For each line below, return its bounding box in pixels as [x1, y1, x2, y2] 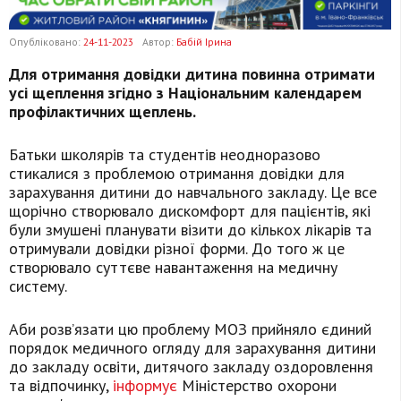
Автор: [142, 35, 176, 49]
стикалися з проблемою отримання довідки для [9, 163, 345, 184]
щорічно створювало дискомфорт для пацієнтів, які [9, 200, 371, 222]
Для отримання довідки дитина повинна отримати [9, 64, 375, 85]
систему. [9, 276, 67, 297]
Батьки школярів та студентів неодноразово [9, 144, 320, 166]
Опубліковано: [9, 35, 83, 49]
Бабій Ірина [176, 35, 232, 49]
